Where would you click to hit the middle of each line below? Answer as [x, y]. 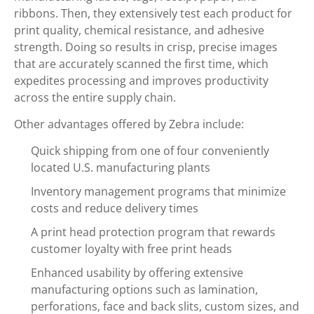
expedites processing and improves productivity [141, 81]
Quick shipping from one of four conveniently [150, 151]
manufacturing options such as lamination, [144, 289]
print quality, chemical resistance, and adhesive [139, 30]
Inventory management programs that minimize [158, 191]
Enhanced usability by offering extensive [137, 273]
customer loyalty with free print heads [131, 249]
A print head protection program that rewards [153, 232]
